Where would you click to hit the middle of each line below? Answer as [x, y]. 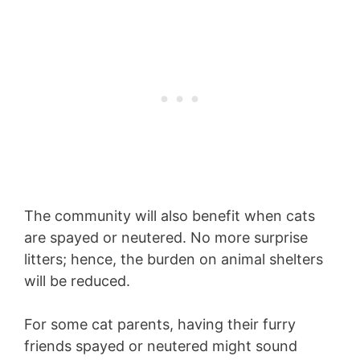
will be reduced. [77, 281]
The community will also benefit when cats [170, 216]
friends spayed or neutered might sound [161, 346]
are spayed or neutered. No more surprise [166, 238]
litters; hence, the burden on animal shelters [174, 260]
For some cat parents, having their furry [160, 325]
